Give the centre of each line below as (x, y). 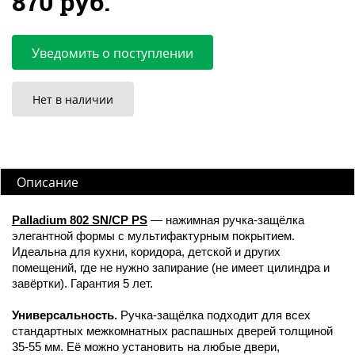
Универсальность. (65, 316)
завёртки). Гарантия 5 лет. (82, 284)
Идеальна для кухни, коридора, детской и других (146, 252)
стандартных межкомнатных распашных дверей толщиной (172, 332)
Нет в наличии (73, 100)
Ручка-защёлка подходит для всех (214, 316)
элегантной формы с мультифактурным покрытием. (153, 237)
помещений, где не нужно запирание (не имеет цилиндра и (171, 268)
